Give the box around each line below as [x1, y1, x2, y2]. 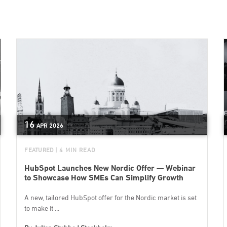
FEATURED [24, 146, 54, 154]
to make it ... [24, 204, 60, 213]
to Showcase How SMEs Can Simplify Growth [24, 173, 184, 183]
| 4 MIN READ [55, 146, 96, 154]
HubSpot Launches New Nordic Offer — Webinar [24, 163, 196, 173]
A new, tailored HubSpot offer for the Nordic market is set [24, 193, 197, 202]
